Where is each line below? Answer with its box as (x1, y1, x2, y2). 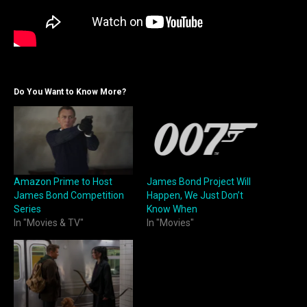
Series (14, 203, 41, 214)
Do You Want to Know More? (14, 87, 126, 97)
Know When (147, 203, 197, 214)
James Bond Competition (14, 189, 124, 201)
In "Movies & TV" (14, 217, 84, 228)
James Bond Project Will (147, 175, 251, 187)
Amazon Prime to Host (14, 175, 112, 187)
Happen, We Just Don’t (147, 189, 243, 201)
